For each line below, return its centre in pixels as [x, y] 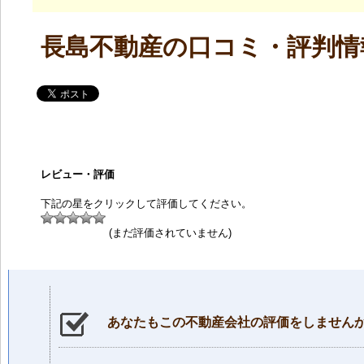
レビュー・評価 [78, 174]
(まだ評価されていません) [169, 232]
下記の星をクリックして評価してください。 [146, 203]
